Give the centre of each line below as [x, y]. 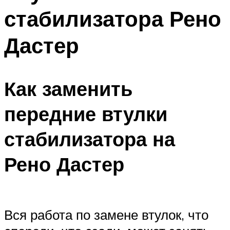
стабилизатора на [90, 139]
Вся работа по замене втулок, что [106, 214]
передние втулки [86, 114]
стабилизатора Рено [113, 18]
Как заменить [68, 89]
